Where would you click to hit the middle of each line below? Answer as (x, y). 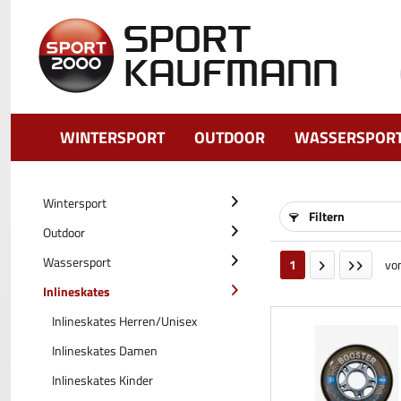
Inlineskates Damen (105, 350)
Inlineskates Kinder (102, 380)
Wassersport (77, 262)
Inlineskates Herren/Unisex (124, 321)
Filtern (325, 216)
